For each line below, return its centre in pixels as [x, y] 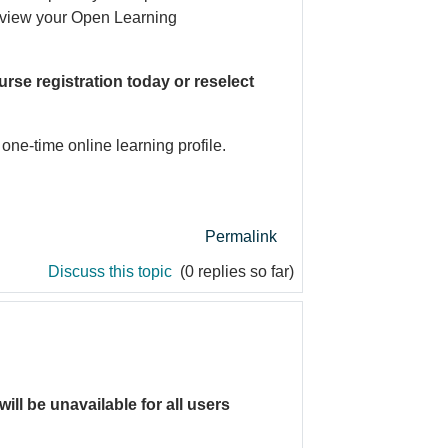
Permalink [241, 236]
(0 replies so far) [235, 271]
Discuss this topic [112, 271]
